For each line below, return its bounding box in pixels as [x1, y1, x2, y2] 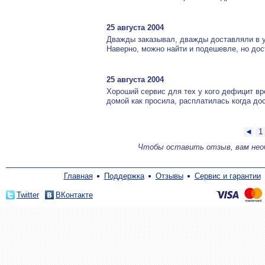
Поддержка [104, 172, 144, 180]
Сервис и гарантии [194, 172, 261, 180]
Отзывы [155, 172, 183, 180]
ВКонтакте [56, 190, 93, 199]
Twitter [17, 190, 39, 199]
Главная [63, 172, 93, 180]
